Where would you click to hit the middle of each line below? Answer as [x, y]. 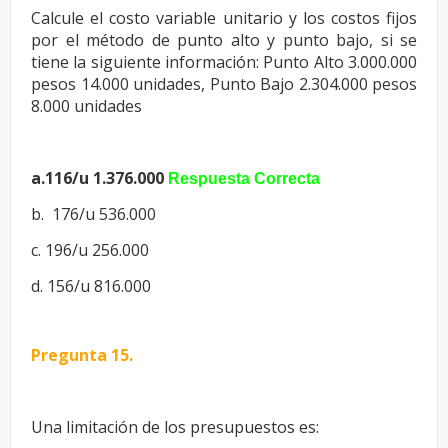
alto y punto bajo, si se [323, 39]
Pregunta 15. [82, 354]
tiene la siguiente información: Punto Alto [189, 61]
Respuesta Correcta [244, 178]
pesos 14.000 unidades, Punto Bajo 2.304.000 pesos [224, 83]
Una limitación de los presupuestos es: [179, 426]
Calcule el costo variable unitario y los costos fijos [224, 17]
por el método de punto [131, 39]
